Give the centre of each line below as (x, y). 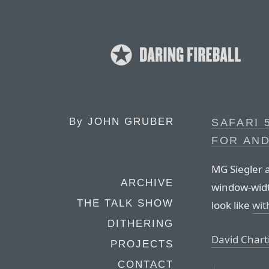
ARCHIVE (147, 183)
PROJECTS (142, 244)
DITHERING (141, 224)
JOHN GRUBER (131, 122)
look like (232, 205)
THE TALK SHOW (125, 203)
